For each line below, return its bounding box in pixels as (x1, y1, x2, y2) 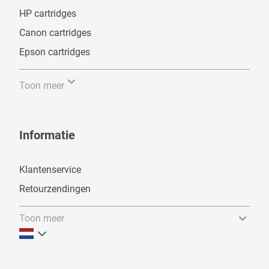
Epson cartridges (19, 46, 90, 58)
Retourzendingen (19, 183, 91, 195)
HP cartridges (19, 8, 76, 19)
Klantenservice (19, 164, 81, 175)
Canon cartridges (19, 27, 91, 38)
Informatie (19, 128, 75, 142)
